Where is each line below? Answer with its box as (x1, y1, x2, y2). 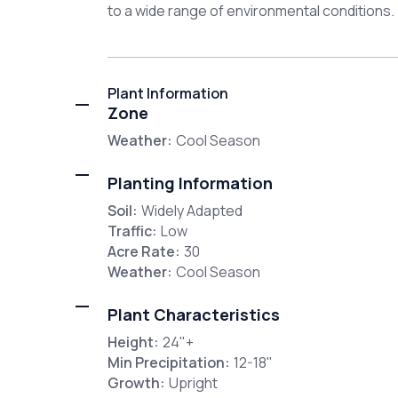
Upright (168, 373, 218, 394)
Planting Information (107, 172, 273, 195)
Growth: (107, 373, 165, 394)
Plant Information (107, 84, 228, 104)
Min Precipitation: (107, 353, 230, 373)
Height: (107, 332, 159, 353)
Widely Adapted (140, 201, 243, 221)
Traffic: (107, 221, 157, 242)
